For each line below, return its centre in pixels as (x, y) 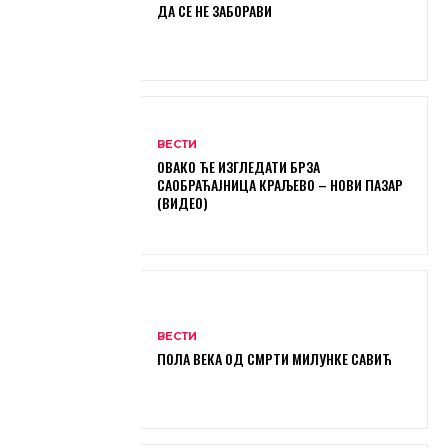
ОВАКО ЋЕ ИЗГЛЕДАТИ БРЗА (239, 166)
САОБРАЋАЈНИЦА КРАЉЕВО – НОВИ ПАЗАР (280, 184)
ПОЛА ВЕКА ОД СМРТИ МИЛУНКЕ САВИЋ (275, 358)
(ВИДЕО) (183, 202)
